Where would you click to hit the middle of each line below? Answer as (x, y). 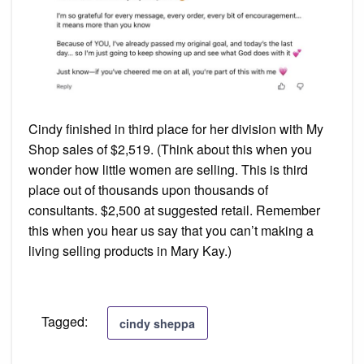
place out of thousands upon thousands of (148, 190)
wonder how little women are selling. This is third (168, 170)
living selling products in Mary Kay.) (130, 251)
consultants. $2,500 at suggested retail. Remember (174, 210)
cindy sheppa (158, 323)
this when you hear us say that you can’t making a (171, 231)
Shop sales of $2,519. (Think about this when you (170, 149)
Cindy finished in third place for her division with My (176, 129)
